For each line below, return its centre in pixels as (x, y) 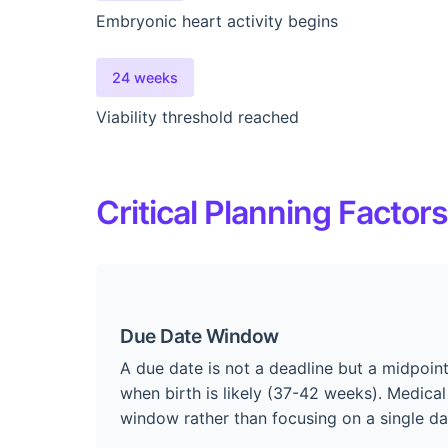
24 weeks (145, 77)
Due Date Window (199, 335)
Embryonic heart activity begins (217, 20)
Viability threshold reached (197, 116)
